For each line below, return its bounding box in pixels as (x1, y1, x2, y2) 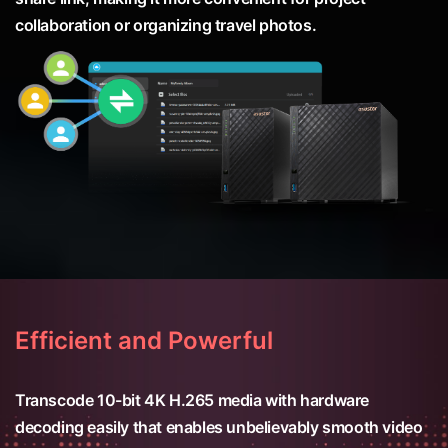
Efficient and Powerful (15, 326, 273, 356)
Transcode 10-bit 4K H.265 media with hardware (15, 390, 370, 411)
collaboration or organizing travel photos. (15, 14, 317, 35)
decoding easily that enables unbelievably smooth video (15, 417, 423, 438)
